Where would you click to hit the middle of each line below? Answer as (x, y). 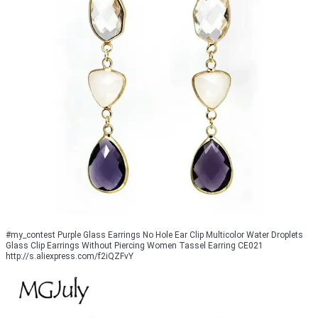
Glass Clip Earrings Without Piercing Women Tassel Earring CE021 (135, 246)
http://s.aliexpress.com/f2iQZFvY (70, 257)
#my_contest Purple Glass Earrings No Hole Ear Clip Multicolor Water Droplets (154, 235)
